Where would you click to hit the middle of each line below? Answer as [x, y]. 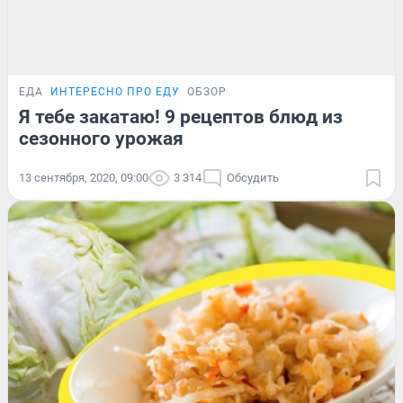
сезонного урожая [101, 139]
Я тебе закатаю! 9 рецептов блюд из [181, 117]
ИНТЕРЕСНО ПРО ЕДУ [115, 92]
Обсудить [253, 178]
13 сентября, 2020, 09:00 [84, 178]
